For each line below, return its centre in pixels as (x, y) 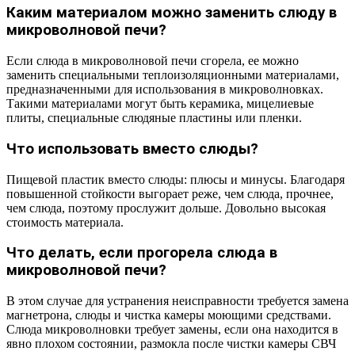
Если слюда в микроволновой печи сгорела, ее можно (153, 61)
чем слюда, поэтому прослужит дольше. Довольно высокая (166, 208)
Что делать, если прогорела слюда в (142, 253)
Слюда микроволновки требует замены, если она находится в (172, 329)
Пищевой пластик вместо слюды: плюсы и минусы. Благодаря (176, 179)
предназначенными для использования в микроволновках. (165, 90)
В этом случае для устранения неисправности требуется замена (177, 301)
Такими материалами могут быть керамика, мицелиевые (160, 104)
